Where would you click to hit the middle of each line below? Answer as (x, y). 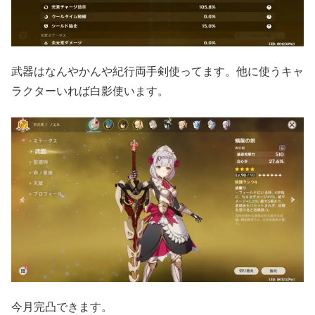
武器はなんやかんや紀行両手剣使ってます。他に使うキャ (157, 72)
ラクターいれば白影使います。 (90, 91)
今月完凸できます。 (62, 307)
